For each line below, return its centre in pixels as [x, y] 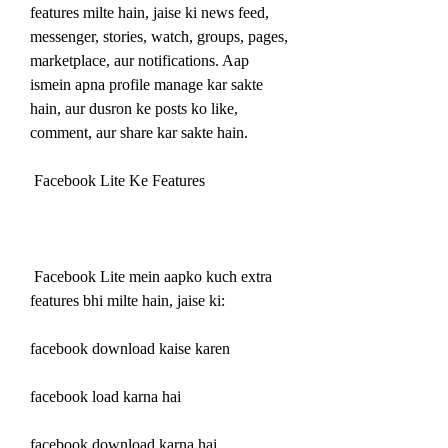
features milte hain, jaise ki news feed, [149, 12]
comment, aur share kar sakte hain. [139, 132]
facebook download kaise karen [130, 348]
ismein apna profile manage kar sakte [146, 84]
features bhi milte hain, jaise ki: [127, 300]
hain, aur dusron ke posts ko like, [134, 108]
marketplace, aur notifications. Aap [139, 60]
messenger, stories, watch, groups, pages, [159, 36]
